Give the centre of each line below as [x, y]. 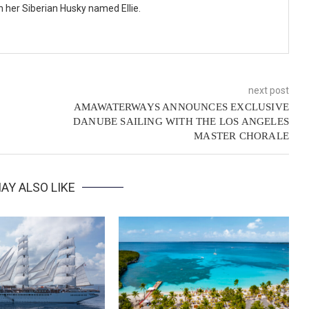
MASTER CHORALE [241, 136]
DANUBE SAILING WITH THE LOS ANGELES [181, 122]
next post [268, 91]
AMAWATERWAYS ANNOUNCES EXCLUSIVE [181, 107]
